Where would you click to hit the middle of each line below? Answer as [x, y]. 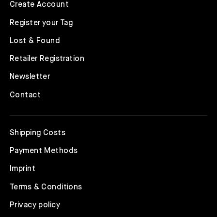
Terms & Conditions [46, 187]
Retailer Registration [47, 59]
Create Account [39, 5]
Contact [25, 95]
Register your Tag [41, 23]
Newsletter [30, 77]
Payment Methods [44, 151]
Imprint [23, 169]
